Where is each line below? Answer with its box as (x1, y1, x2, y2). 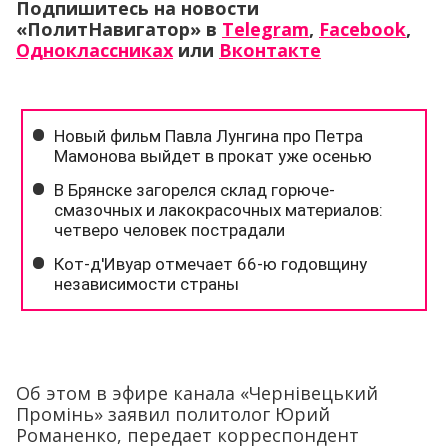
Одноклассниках (16, 38, 173, 63)
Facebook (319, 17, 406, 42)
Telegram (222, 17, 309, 42)
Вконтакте (219, 38, 321, 63)
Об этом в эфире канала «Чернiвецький (16, 381, 378, 406)
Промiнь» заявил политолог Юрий (16, 402, 330, 427)
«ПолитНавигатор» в (16, 17, 222, 42)
